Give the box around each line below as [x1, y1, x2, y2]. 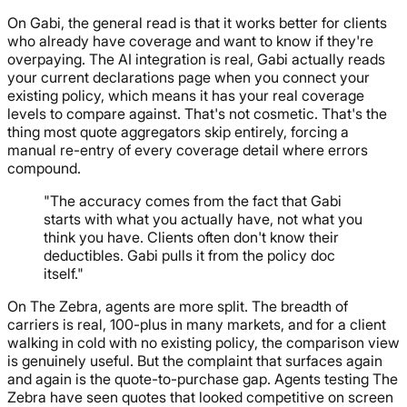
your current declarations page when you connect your [7, 67, 370, 86]
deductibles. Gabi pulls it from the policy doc [44, 245, 335, 264]
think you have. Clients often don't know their [44, 227, 339, 246]
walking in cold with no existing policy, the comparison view [7, 333, 400, 352]
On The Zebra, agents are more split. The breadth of [7, 296, 348, 315]
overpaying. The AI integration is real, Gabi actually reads [7, 49, 385, 68]
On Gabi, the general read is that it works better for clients [7, 13, 387, 32]
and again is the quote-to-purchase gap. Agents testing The [7, 369, 398, 388]
